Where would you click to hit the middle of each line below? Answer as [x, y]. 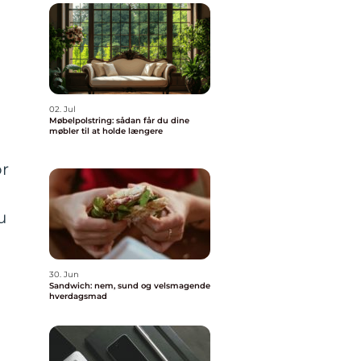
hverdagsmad [78, 296]
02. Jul [62, 109]
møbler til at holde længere [106, 131]
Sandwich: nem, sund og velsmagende [130, 286]
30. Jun [64, 274]
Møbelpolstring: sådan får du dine [119, 120]
